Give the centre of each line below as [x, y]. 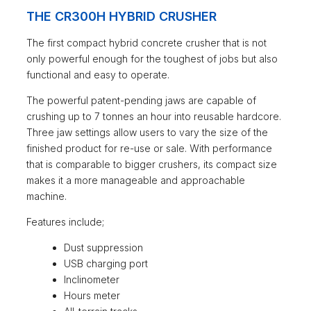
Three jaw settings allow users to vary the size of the [147, 133]
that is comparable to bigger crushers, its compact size [152, 165]
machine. [47, 196]
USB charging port [106, 264]
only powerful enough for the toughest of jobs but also [152, 59]
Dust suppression [103, 248]
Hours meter [92, 296]
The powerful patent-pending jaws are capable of [141, 101]
